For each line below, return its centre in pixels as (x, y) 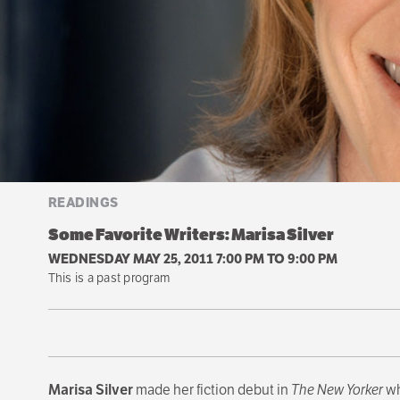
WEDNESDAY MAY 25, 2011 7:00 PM (156, 258)
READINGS (83, 202)
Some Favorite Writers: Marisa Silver (191, 234)
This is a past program (109, 277)
